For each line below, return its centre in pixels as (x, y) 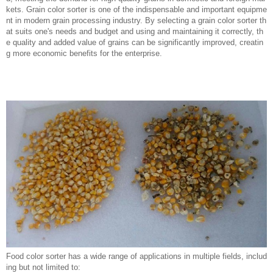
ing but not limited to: (43, 267)
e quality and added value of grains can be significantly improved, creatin (135, 42)
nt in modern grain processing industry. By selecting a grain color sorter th (136, 20)
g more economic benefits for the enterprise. (84, 53)
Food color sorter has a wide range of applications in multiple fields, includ (136, 256)
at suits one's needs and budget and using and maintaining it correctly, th (135, 31)
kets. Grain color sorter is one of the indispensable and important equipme (136, 9)
